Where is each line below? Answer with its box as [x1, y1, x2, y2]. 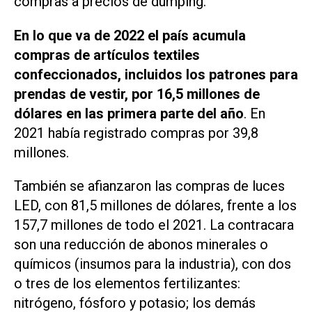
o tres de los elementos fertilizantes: [14, 275, 240, 292]
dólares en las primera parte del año [14, 104, 244, 122]
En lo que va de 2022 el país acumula [14, 26, 246, 44]
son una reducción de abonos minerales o [14, 236, 268, 253]
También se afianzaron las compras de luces [14, 178, 285, 195]
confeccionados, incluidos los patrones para [14, 65, 298, 83]
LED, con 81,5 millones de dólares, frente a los [14, 197, 297, 214]
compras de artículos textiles [14, 46, 200, 63]
